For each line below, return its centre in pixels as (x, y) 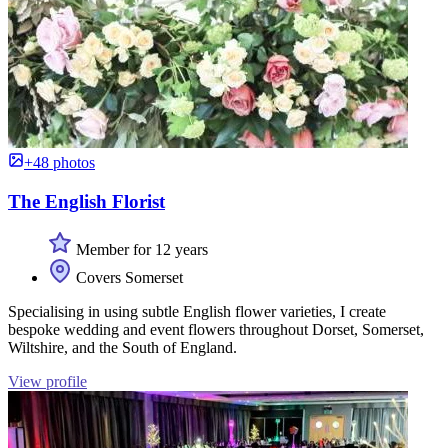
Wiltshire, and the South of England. (122, 348)
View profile (47, 382)
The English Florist (86, 201)
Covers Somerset (127, 278)
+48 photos (59, 162)
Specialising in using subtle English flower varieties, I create (197, 312)
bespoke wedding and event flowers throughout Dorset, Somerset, (216, 330)
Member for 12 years (140, 250)
